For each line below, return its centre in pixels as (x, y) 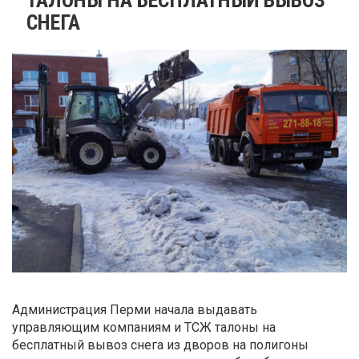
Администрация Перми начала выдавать (135, 309)
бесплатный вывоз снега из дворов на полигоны (160, 345)
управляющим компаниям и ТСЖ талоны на (144, 327)
